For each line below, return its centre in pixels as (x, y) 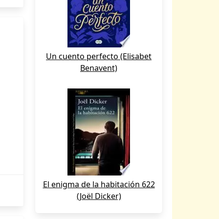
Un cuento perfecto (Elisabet (99, 56)
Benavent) (99, 68)
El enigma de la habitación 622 (99, 184)
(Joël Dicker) (99, 196)
